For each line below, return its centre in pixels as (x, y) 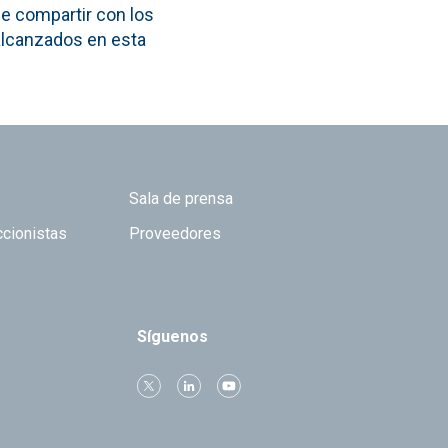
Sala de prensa (181, 198)
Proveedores (175, 233)
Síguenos (173, 336)
